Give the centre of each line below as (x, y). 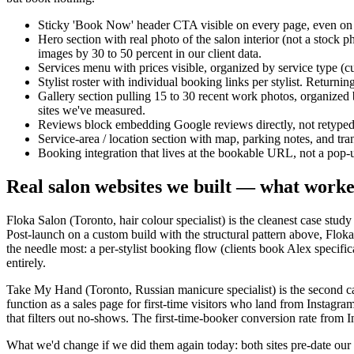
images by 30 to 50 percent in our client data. (150, 54)
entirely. (26, 263)
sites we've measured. (92, 111)
